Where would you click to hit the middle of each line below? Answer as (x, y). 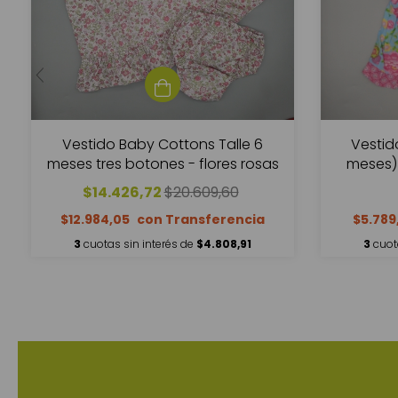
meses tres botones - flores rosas (163, 164)
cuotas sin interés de (140, 244)
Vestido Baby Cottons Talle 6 (163, 145)
